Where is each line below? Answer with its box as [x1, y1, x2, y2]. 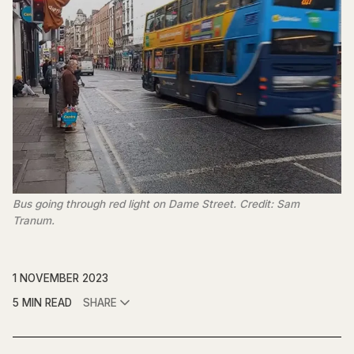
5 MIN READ [13, 296, 72, 309]
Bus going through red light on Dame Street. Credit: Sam [13, 198, 299, 211]
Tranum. [13, 214, 55, 228]
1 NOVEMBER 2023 [13, 271, 108, 284]
